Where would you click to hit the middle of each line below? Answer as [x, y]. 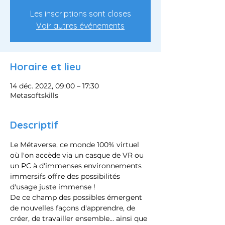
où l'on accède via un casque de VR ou [78, 155]
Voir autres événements [80, 26]
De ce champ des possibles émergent [77, 197]
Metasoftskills [34, 95]
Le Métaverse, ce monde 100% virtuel [76, 145]
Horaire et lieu [45, 67]
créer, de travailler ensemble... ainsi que [80, 218]
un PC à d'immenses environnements [77, 166]
